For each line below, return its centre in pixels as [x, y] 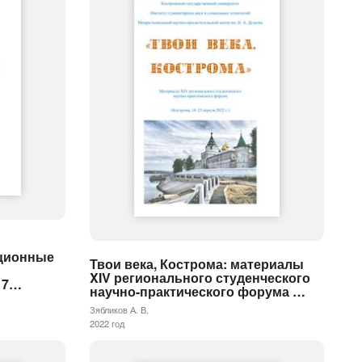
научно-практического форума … [198, 291]
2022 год [107, 323]
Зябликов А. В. [119, 309]
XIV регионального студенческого [200, 277]
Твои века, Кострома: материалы [197, 263]
